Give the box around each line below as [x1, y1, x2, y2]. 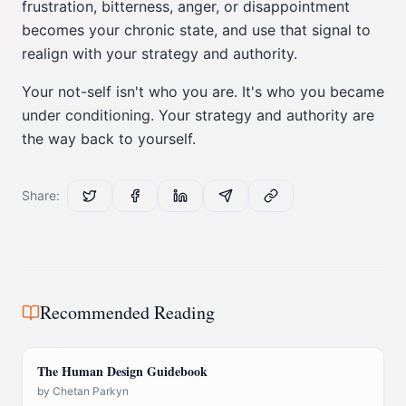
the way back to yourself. [22, 130, 196, 148]
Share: [22, 188, 60, 203]
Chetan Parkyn [53, 384, 129, 398]
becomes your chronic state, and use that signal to [22, 21, 371, 39]
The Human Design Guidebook [37, 362, 208, 381]
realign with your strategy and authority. [22, 44, 297, 63]
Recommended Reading [40, 300, 215, 324]
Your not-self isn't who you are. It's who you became [22, 82, 384, 101]
